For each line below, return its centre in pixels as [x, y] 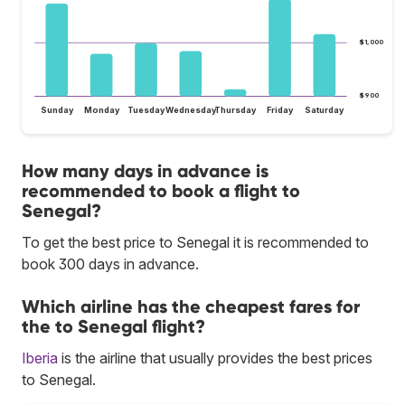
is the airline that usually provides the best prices [215, 358]
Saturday [325, 109]
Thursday [236, 109]
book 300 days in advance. [110, 264]
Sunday [57, 109]
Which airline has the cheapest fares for [191, 306]
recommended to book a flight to [161, 190]
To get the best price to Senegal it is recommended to [195, 242]
